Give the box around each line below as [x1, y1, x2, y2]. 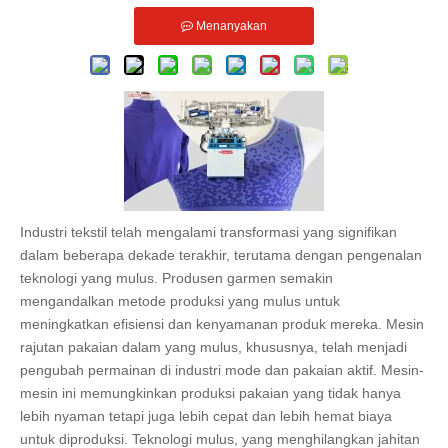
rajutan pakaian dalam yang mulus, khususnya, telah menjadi [20, 339, 407, 356]
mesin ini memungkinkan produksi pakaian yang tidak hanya [20, 385, 401, 402]
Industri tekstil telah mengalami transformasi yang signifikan [20, 224, 397, 241]
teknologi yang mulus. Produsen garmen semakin [20, 270, 333, 287]
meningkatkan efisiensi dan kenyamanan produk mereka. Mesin [20, 316, 424, 333]
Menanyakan [196, 19, 267, 34]
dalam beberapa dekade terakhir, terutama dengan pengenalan [20, 247, 422, 264]
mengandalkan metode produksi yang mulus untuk [20, 293, 340, 310]
